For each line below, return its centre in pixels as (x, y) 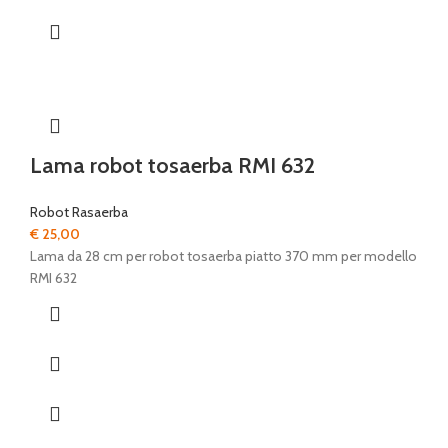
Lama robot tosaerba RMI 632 (172, 166)
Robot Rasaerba (79, 212)
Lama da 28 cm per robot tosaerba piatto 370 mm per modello (223, 256)
